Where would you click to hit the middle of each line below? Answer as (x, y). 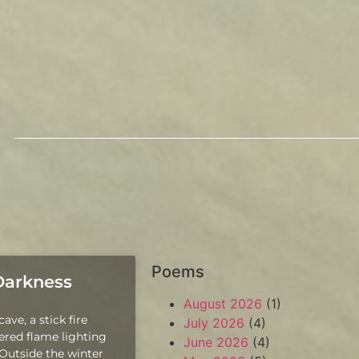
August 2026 (223, 304)
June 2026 (216, 342)
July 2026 (214, 323)
